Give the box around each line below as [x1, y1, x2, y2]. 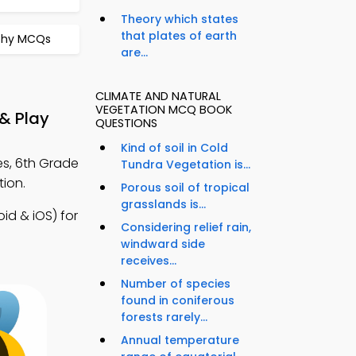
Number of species [121, 276, 230, 292]
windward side [121, 236, 205, 253]
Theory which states [121, 11, 238, 28]
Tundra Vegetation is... [121, 157, 250, 173]
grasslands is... [121, 196, 206, 213]
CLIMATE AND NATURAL [95, 88, 221, 105]
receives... [121, 253, 176, 269]
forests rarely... [121, 309, 207, 326]
